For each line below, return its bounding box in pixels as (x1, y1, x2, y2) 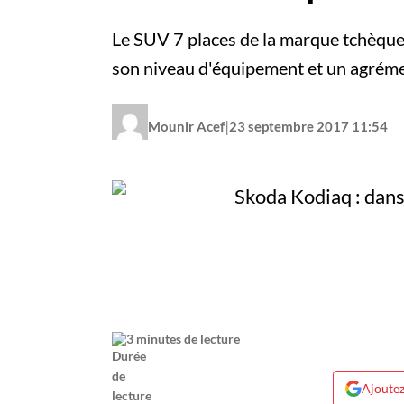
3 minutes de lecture (126, 331, 240, 347)
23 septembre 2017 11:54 (229, 117, 388, 134)
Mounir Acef (148, 117, 225, 134)
